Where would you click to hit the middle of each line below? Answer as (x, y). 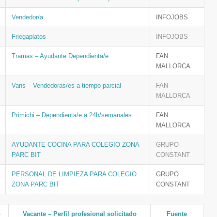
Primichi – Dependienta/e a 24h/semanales (72, 115)
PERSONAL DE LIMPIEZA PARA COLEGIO (74, 174)
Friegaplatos (29, 37)
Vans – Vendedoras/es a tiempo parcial (66, 85)
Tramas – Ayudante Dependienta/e (60, 56)
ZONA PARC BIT (36, 184)
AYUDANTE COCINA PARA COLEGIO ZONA (75, 145)
